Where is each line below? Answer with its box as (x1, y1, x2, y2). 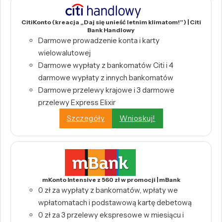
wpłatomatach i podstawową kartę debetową (38, 197, 192, 207)
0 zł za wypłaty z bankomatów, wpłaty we (38, 185, 178, 195)
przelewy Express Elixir (38, 97, 115, 107)
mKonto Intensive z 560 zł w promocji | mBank (42, 175, 180, 183)
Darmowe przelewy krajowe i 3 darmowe (38, 85, 174, 95)
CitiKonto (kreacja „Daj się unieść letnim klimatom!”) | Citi (21, 18, 201, 26)
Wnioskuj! (119, 113, 156, 123)
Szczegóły (66, 113, 105, 123)
